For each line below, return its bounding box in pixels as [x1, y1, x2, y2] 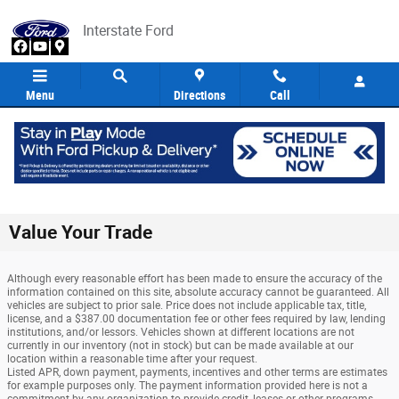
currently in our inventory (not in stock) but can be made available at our [7, 339, 354, 352]
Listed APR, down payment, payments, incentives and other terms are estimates [7, 366, 387, 379]
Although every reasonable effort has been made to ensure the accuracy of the [7, 273, 382, 285]
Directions [174, 88, 226, 102]
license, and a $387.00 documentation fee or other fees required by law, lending [7, 313, 386, 325]
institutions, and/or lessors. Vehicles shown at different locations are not [7, 326, 354, 338]
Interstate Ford [83, 22, 174, 39]
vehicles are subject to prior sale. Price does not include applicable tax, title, [7, 299, 366, 312]
